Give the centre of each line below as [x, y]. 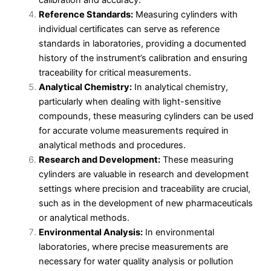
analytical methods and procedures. [112, 145]
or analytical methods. [84, 218]
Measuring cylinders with [185, 15]
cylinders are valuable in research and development [143, 175]
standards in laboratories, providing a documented [142, 44]
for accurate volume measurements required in [133, 131]
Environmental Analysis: [90, 233]
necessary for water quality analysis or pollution [136, 262]
